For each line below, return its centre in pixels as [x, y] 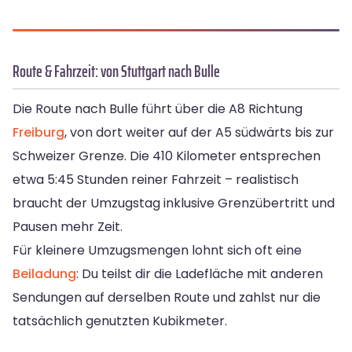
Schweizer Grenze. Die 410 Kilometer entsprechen [167, 156]
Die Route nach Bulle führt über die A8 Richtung [158, 109]
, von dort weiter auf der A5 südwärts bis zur [199, 133]
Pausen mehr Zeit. [68, 227]
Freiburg [38, 133]
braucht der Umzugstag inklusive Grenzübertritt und [174, 203]
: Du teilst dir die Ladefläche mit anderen [200, 274]
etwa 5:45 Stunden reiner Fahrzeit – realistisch [156, 180]
